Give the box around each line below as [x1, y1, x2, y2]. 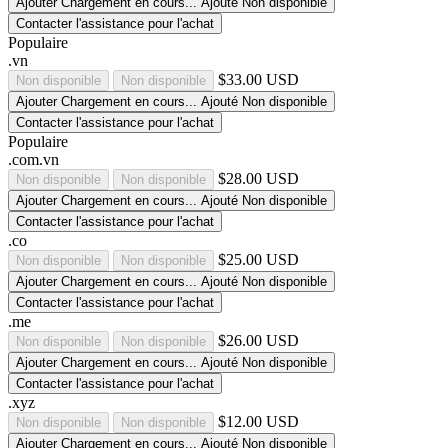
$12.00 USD [218, 412, 299, 430]
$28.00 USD [218, 169, 299, 187]
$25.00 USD [218, 250, 299, 268]
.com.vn [8, 150, 59, 168]
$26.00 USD [218, 331, 299, 349]
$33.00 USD [218, 70, 299, 88]
